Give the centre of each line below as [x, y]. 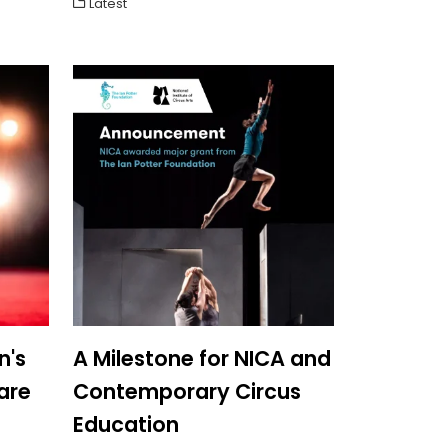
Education [126, 424]
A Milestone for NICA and [202, 358]
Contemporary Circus [187, 391]
